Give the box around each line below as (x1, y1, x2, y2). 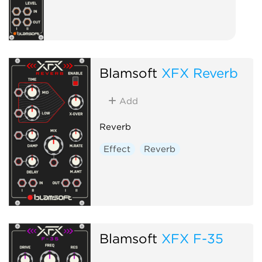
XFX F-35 (161, 230, 223, 246)
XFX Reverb (161, 64, 238, 81)
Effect (104, 143, 131, 154)
